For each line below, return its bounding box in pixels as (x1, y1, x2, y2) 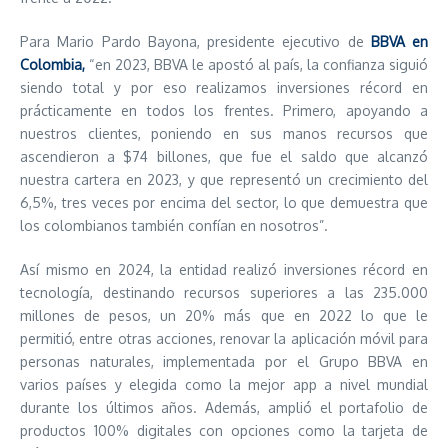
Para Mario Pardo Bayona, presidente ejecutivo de (20, 33, 371, 50)
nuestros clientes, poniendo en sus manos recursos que (20, 125, 428, 142)
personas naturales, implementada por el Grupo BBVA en (20, 353, 428, 370)
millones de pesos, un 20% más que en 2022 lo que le (20, 307, 428, 324)
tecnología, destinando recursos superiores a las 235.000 (20, 284, 428, 301)
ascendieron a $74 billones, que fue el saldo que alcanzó (20, 148, 428, 165)
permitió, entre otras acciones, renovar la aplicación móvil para (20, 330, 428, 347)
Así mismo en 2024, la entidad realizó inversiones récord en (20, 261, 428, 278)
